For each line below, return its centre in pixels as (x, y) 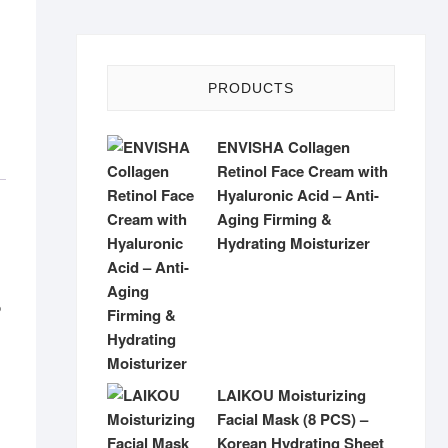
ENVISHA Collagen (283, 147)
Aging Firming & (274, 219)
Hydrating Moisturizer (293, 243)
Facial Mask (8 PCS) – (292, 419)
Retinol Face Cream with (302, 171)
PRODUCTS (251, 88)
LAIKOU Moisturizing (291, 395)
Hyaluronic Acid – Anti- (298, 195)
